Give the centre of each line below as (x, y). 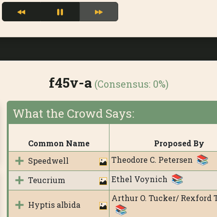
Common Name (59, 143)
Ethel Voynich (139, 179)
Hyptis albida (54, 204)
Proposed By (179, 143)
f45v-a (70, 82)
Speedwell (48, 160)
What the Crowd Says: (73, 113)
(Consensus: (122, 84)
